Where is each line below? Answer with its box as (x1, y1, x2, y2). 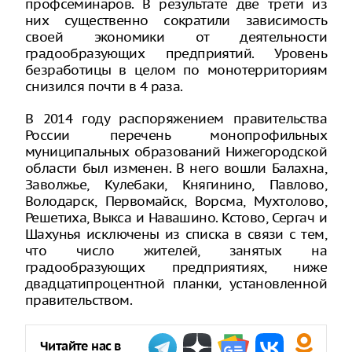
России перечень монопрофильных (25, 126, 327, 144)
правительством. (25, 291, 132, 309)
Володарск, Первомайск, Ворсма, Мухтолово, (25, 192, 327, 210)
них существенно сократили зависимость (25, 12, 327, 29)
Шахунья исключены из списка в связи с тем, (25, 225, 327, 243)
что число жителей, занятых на (25, 242, 327, 259)
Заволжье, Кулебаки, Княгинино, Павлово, (25, 176, 327, 193)
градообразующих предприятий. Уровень (25, 45, 327, 62)
